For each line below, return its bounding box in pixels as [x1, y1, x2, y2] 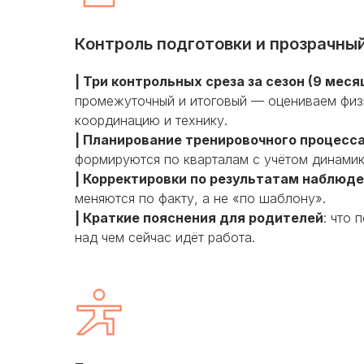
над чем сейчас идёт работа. [75, 229, 255, 245]
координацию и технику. [75, 112, 227, 128]
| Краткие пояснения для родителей [75, 210, 323, 226]
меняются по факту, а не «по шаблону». [75, 190, 326, 206]
